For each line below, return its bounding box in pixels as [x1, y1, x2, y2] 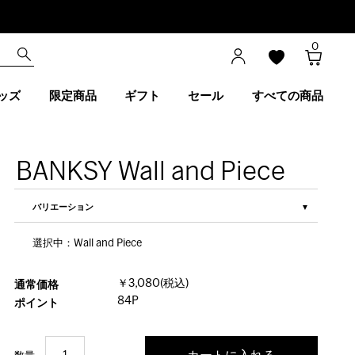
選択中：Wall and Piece [32, 239, 143, 249]
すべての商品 [251, 90, 323, 102]
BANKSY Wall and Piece [16, 155, 286, 185]
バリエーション [32, 203, 94, 212]
